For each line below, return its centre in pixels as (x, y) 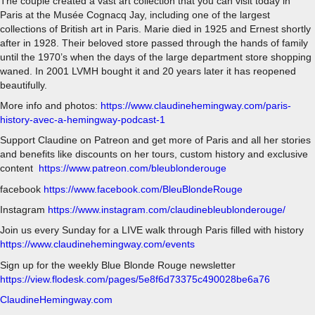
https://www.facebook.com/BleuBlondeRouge (143, 189)
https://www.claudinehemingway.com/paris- (194, 105)
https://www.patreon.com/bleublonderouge (133, 168)
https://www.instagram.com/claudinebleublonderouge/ (167, 210)
